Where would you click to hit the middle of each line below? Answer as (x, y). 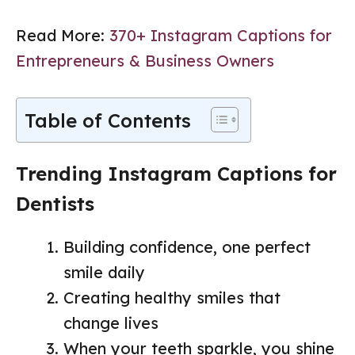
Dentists (55, 203)
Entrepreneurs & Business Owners (145, 60)
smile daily (104, 272)
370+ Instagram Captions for (221, 35)
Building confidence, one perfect (187, 246)
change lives (111, 323)
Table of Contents (108, 120)
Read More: (63, 35)
